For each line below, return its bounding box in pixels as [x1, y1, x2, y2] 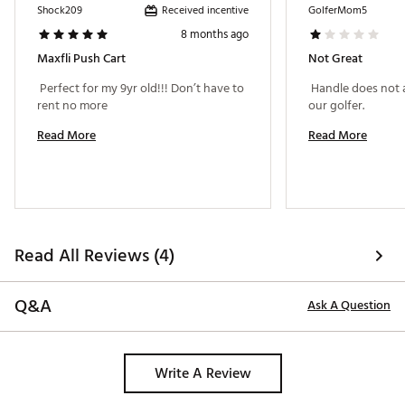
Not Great [308, 48, 363, 70]
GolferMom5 [308, 2, 367, 20]
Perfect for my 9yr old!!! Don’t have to [37, 78, 244, 99]
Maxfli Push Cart [37, 48, 126, 70]
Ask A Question [307, 295, 391, 316]
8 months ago [181, 24, 249, 45]
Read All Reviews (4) [14, 241, 174, 271]
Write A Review [154, 362, 251, 386]
